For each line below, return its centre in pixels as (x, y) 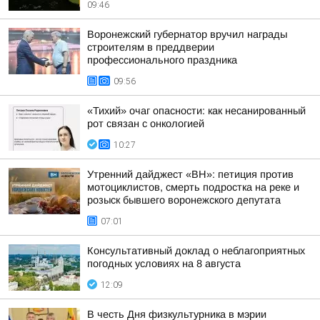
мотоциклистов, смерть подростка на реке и (193, 187)
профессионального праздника (162, 60)
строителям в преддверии (151, 47)
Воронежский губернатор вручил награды (187, 34)
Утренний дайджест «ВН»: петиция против (190, 174)
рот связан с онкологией (146, 124)
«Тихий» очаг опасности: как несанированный (196, 111)
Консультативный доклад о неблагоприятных (196, 251)
